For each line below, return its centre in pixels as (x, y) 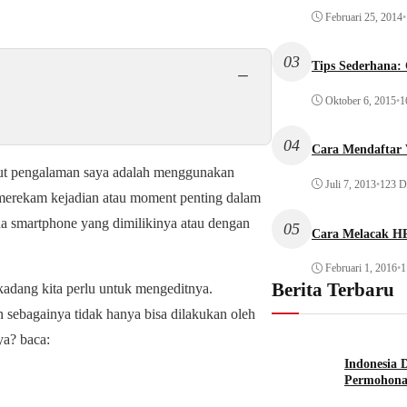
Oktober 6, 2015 (360, 100)
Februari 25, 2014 (363, 17)
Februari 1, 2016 (361, 268)
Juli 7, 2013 (350, 184)
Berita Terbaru (333, 290)
